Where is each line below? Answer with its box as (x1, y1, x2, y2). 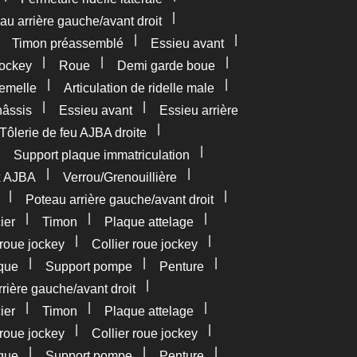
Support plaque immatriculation (13, 148, 190, 162)
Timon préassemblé (12, 37, 124, 50)
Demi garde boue (117, 59, 215, 73)
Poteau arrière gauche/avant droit (25, 193, 214, 206)
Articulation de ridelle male (64, 81, 214, 95)
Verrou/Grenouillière (62, 171, 177, 184)
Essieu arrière (159, 104, 238, 117)
